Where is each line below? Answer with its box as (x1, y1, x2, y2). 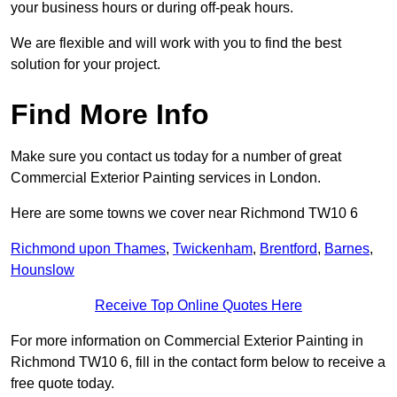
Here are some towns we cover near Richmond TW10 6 (11, 206, 358, 222)
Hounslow (11, 262, 74, 278)
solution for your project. (11, 57, 160, 73)
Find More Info (11, 98, 209, 131)
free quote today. (11, 376, 114, 392)
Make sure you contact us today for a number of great (11, 149, 341, 165)
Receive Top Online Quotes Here (95, 298, 302, 314)
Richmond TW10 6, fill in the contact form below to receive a (11, 354, 385, 370)
